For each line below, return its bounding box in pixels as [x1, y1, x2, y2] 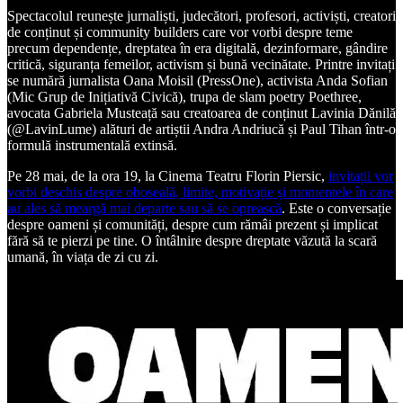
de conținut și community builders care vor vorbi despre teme [7, 23, 353, 40]
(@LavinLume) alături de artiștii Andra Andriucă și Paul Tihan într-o [7, 121, 396, 137]
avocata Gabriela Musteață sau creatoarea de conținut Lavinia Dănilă [7, 104, 396, 121]
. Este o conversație [282, 200, 391, 216]
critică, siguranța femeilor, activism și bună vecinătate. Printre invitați [7, 56, 395, 72]
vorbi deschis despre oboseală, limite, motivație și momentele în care [7, 184, 393, 200]
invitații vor [328, 167, 393, 184]
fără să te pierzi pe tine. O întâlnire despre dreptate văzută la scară [7, 232, 377, 248]
